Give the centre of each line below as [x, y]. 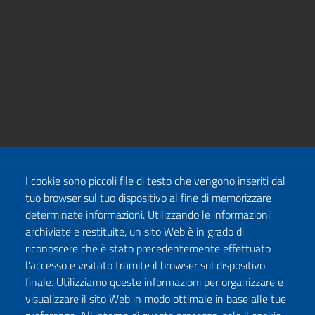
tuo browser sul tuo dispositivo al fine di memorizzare [148, 198]
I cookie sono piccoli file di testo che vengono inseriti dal [155, 181]
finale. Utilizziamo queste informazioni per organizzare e [154, 282]
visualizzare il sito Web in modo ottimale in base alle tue [156, 299]
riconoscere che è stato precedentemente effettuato [148, 248]
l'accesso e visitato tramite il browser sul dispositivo [145, 265]
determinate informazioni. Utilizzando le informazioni [148, 214]
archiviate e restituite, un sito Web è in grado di [135, 231]
